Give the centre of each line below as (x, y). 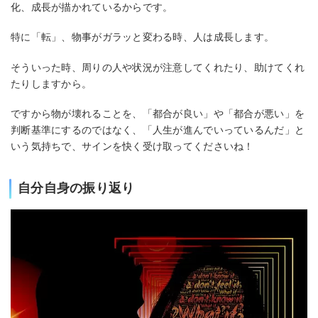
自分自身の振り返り (76, 188)
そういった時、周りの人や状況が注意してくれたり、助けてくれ (158, 67)
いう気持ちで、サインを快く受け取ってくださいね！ (132, 147)
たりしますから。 (51, 83)
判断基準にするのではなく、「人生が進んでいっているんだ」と (158, 130)
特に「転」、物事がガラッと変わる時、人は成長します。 (143, 37)
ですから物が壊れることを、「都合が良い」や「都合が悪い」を (158, 114)
